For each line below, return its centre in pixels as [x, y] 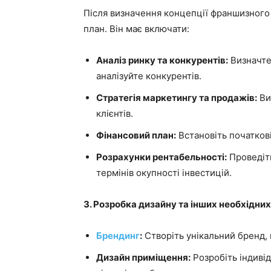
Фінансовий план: [136, 135]
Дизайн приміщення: [143, 257]
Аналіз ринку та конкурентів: [162, 60]
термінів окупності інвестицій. [164, 173]
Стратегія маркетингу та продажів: [177, 98]
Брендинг [118, 236]
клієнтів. [115, 113]
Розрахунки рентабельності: [162, 157]
